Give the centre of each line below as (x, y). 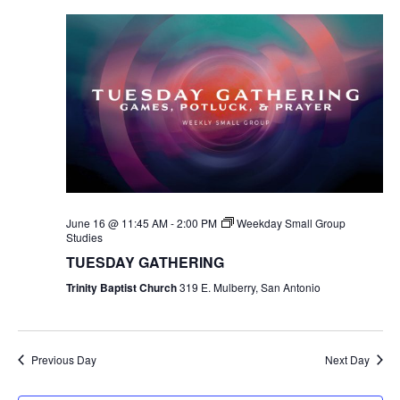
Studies (84, 237)
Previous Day (63, 359)
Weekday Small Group (291, 222)
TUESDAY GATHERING (145, 262)
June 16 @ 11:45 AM (117, 222)
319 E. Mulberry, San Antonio (250, 287)
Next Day (347, 359)
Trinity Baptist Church (122, 287)
